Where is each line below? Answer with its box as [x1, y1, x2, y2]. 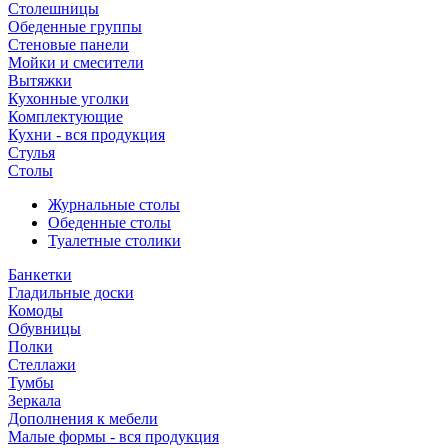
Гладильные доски [8, 284, 134, 301]
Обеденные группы [8, 18, 142, 35]
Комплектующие [8, 108, 123, 125]
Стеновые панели [8, 36, 129, 53]
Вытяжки [8, 72, 72, 89]
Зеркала [8, 392, 61, 409]
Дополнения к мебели [8, 410, 158, 427]
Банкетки [8, 266, 72, 283]
